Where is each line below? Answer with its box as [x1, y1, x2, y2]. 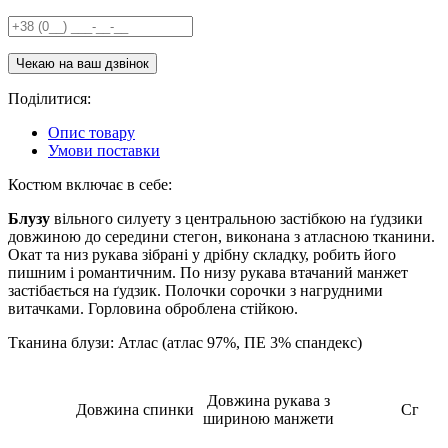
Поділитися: [8, 89, 91, 107]
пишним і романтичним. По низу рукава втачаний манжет [8, 263, 408, 281]
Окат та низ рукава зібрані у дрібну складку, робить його [8, 245, 396, 263]
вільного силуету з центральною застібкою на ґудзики [50, 209, 423, 227]
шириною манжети [202, 409, 334, 427]
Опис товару [48, 123, 135, 141]
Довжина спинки [75, 400, 194, 418]
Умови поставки [48, 141, 160, 159]
